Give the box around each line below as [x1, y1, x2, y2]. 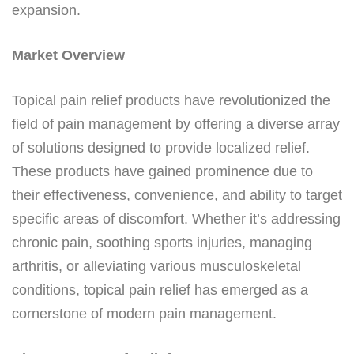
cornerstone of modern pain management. [12, 305, 277, 322]
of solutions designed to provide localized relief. [12, 139, 310, 156]
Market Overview [12, 47, 125, 63]
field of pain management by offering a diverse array [12, 115, 340, 132]
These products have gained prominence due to [12, 163, 313, 179]
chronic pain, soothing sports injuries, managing [12, 234, 312, 250]
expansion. [12, 2, 81, 18]
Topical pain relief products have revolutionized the [12, 92, 330, 108]
